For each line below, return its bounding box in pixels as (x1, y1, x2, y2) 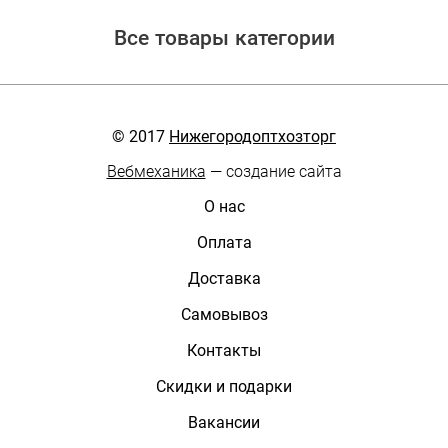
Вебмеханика (106, 161, 206, 181)
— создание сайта (205, 161, 342, 181)
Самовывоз (180, 304, 268, 324)
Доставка (187, 268, 261, 288)
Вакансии (188, 412, 260, 432)
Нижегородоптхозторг (169, 126, 336, 146)
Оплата (196, 232, 252, 252)
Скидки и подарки (156, 376, 292, 396)
